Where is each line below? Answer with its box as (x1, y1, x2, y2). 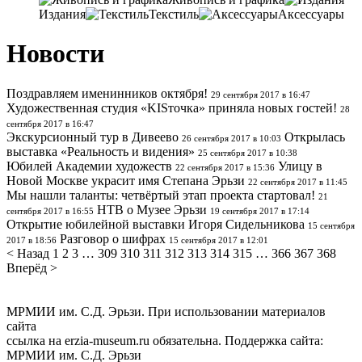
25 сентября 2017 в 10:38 (198, 147, 297, 158)
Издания (39, 7, 86, 21)
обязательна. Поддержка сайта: (149, 333, 323, 347)
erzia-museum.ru (65, 333, 149, 347)
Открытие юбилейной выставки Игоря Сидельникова (6, 217, 305, 231)
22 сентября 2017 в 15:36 (175, 162, 275, 172)
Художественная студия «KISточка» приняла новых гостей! (6, 100, 337, 115)
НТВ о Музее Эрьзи (97, 202, 207, 217)
